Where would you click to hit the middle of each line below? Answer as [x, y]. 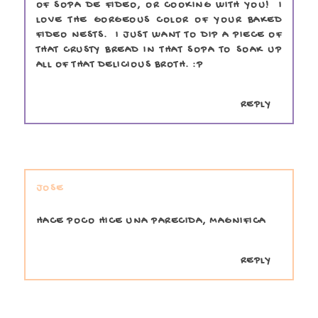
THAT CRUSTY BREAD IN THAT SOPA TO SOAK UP [159, 50]
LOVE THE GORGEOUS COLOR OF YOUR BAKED [159, 20]
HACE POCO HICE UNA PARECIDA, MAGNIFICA [151, 221]
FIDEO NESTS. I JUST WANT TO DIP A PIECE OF [159, 35]
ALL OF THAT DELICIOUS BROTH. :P [120, 65]
